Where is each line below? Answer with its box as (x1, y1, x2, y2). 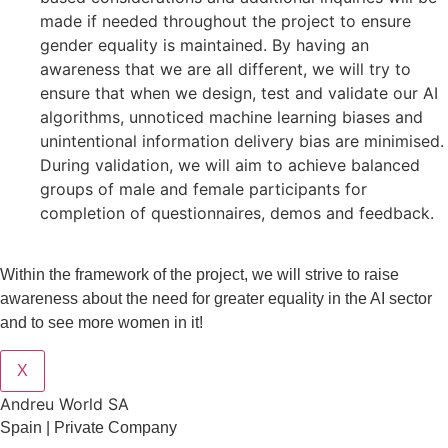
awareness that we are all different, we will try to (40, 58, 411, 79)
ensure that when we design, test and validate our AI (40, 82, 438, 103)
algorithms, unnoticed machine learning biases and (40, 106, 423, 127)
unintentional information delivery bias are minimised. (40, 130, 444, 151)
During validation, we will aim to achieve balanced (40, 154, 420, 175)
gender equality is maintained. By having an (40, 34, 369, 55)
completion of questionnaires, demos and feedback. (40, 202, 434, 223)
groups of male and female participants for (40, 178, 367, 199)
